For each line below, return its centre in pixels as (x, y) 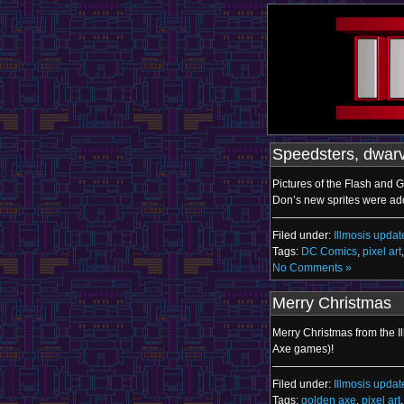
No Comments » (312, 268)
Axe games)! (303, 349)
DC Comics (329, 252)
